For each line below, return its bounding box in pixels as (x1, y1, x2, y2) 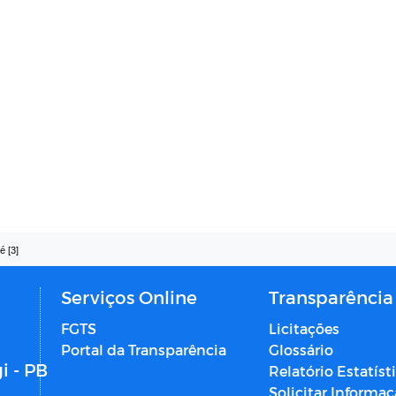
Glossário (268, 341, 333, 359)
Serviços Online (60, 286, 197, 308)
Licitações (268, 320, 339, 338)
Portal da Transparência (60, 341, 226, 359)
